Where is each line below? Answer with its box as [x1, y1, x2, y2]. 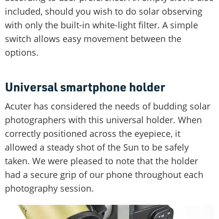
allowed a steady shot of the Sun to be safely [5, 141, 189, 153]
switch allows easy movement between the [5, 32, 181, 44]
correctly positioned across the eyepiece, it [5, 127, 180, 139]
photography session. [5, 182, 94, 194]
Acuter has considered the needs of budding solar [5, 100, 210, 112]
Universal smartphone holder [5, 78, 165, 94]
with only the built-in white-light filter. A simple [5, 19, 198, 31]
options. [5, 46, 41, 58]
